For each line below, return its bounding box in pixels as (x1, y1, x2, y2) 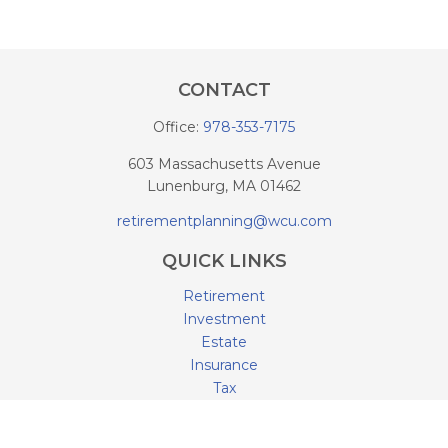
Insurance (190, 356, 258, 374)
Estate (201, 333, 247, 351)
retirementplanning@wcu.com (116, 212, 332, 230)
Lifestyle (194, 425, 254, 443)
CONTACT (177, 79, 271, 101)
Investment (182, 310, 266, 328)
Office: (153, 118, 203, 136)
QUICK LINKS (161, 250, 287, 272)
